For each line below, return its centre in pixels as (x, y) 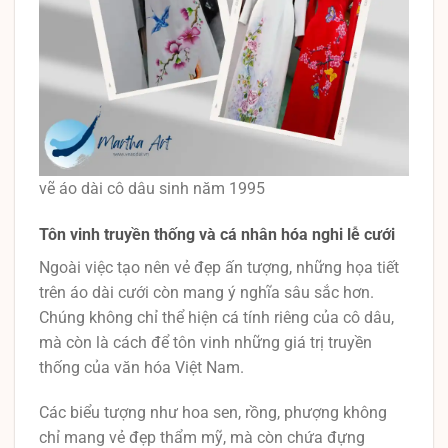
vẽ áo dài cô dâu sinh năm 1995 (152, 188)
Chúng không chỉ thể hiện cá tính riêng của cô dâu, (216, 317)
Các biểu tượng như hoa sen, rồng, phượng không (213, 413)
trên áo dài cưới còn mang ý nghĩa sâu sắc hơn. (206, 292)
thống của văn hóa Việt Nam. (141, 367)
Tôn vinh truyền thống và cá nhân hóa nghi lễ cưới (217, 234)
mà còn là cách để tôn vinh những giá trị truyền (205, 342)
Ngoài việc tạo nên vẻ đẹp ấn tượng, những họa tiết (219, 267)
